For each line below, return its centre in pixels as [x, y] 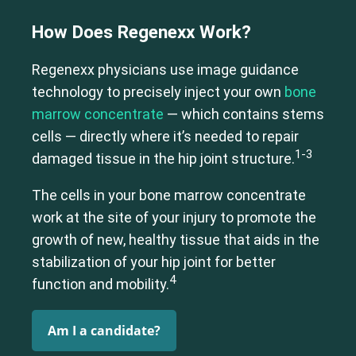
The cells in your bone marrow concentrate [169, 195]
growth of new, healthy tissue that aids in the [176, 240]
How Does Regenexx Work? [141, 32]
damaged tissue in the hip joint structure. [163, 159]
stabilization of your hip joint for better [154, 262]
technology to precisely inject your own [158, 92]
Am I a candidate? [104, 331]
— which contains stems [244, 114]
